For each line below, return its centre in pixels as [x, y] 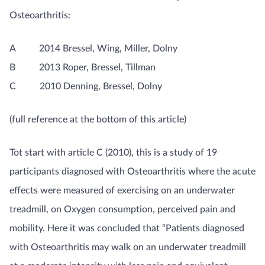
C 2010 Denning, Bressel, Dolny [86, 86]
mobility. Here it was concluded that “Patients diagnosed [127, 228]
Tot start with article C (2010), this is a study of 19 [113, 152]
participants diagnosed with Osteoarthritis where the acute [132, 171]
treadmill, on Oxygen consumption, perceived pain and [122, 209]
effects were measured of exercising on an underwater [122, 190]
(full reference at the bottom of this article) [98, 119]
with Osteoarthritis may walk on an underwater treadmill [128, 247]
